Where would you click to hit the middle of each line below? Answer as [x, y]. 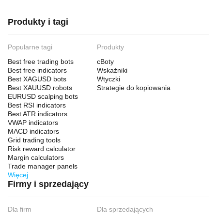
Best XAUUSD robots [40, 88]
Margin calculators [36, 157]
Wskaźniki [112, 70]
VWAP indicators [33, 123]
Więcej [18, 175]
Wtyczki [108, 79]
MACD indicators [33, 131]
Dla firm [20, 209]
